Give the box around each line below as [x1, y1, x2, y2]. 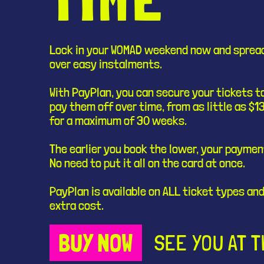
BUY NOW [58, 228, 133, 258]
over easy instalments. [49, 56, 162, 72]
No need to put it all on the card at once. [49, 155, 245, 171]
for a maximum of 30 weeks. [49, 113, 187, 128]
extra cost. [49, 197, 104, 213]
